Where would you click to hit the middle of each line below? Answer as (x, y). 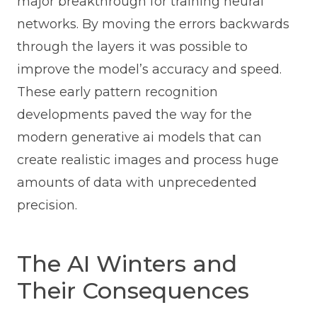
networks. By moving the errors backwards (153, 24)
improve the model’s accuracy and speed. (149, 70)
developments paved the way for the (134, 115)
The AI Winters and (127, 264)
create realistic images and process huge (148, 160)
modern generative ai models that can (139, 138)
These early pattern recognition (117, 92)
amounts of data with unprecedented (137, 183)
